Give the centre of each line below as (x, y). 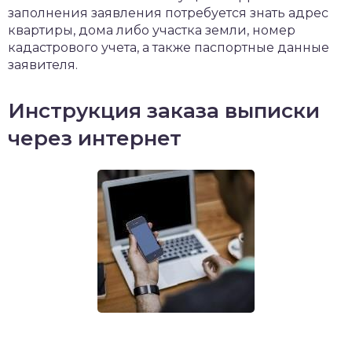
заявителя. (43, 65)
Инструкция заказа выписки (164, 111)
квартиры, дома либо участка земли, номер (152, 30)
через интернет (95, 138)
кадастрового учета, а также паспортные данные (169, 48)
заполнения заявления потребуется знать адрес (168, 13)
